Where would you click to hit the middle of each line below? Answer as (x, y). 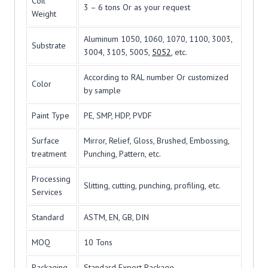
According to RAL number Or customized (156, 77)
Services (47, 192)
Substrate (49, 46)
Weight (44, 14)
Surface (45, 141)
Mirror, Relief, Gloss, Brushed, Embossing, (157, 141)
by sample (102, 91)
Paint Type (51, 116)
